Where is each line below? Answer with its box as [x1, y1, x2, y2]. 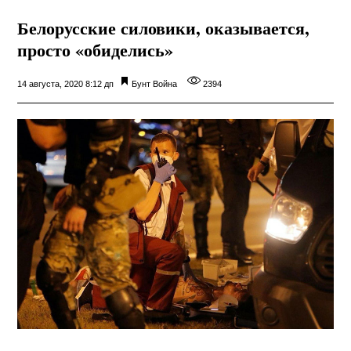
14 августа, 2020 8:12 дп [17, 78, 114, 89]
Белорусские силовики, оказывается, [17, 14, 310, 41]
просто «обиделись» [17, 36, 174, 63]
